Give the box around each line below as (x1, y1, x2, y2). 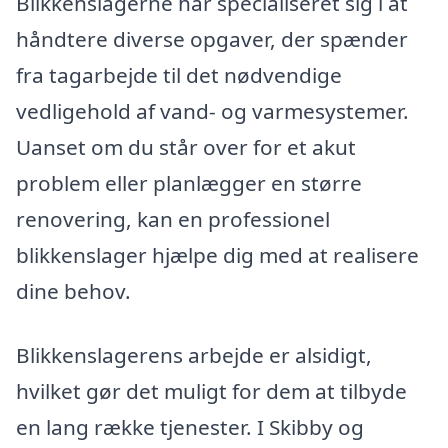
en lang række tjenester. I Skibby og (16, 413, 364, 442)
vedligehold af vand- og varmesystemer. (16, 97, 409, 126)
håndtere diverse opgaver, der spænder (16, 25, 408, 54)
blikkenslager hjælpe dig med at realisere (16, 241, 419, 270)
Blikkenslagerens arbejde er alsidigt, (16, 341, 372, 370)
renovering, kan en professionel (16, 205, 330, 234)
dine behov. (16, 277, 131, 306)
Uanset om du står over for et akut (16, 133, 356, 162)
